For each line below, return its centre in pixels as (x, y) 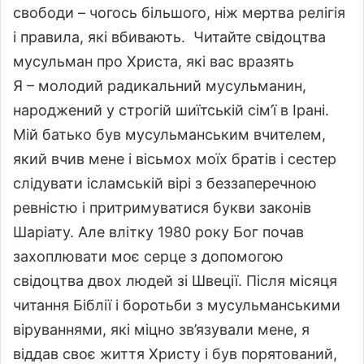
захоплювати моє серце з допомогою (148, 256)
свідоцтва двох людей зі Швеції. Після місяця (175, 280)
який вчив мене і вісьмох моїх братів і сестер (175, 158)
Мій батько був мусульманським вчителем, (169, 134)
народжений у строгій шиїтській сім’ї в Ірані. (171, 110)
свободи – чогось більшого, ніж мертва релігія (179, 12)
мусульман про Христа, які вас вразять (154, 61)
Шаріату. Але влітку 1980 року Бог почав (158, 232)
